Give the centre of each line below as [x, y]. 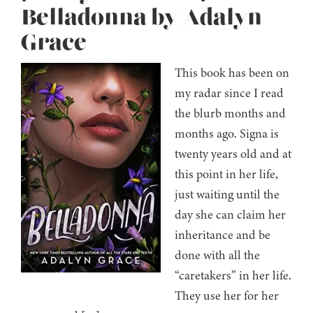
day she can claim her [230, 215]
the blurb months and [230, 114]
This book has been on [232, 73]
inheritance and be [223, 235]
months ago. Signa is [227, 134]
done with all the [217, 255]
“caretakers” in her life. [233, 276]
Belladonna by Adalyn [141, 19]
